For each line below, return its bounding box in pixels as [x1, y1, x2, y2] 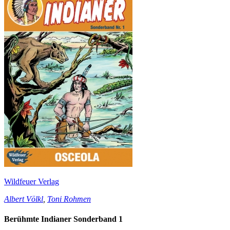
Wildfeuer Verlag [4, 177, 59, 186]
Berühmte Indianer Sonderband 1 [4, 215, 123, 224]
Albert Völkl [4, 194, 43, 203]
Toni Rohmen [47, 194, 91, 203]
